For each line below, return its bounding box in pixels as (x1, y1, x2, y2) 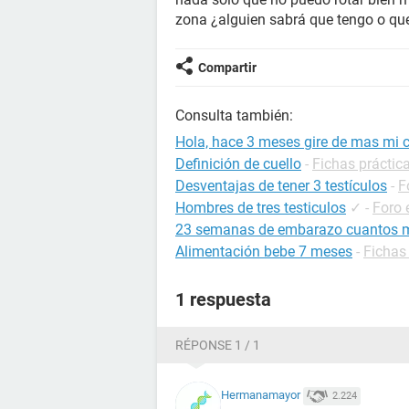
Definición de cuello (175, 155, 301, 173)
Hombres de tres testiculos (175, 199, 346, 216)
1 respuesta (175, 288, 271, 310)
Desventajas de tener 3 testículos (175, 177, 387, 194)
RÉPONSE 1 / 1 (175, 338, 260, 352)
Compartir (198, 60, 257, 75)
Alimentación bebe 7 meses (175, 243, 352, 260)
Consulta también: (175, 107, 293, 124)
